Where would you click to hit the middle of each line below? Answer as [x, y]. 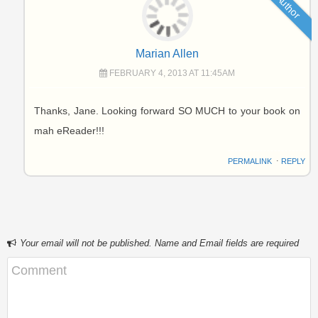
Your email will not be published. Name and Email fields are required [159, 243]
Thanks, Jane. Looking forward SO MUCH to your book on [167, 110]
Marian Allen [167, 54]
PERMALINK [250, 161]
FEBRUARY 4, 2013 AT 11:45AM [172, 73]
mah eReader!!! [70, 130]
